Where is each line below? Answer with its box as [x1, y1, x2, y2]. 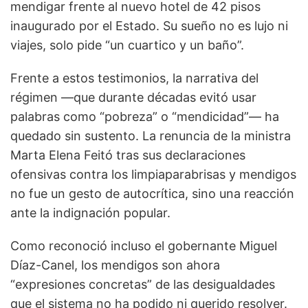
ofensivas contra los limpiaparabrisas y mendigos [10, 167, 296, 182]
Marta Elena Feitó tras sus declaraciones [10, 148, 245, 163]
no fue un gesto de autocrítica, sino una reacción [10, 186, 294, 201]
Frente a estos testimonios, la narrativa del [10, 71, 258, 86]
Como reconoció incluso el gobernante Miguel [10, 239, 277, 254]
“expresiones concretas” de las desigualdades [10, 277, 275, 292]
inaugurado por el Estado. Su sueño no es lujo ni [10, 19, 288, 34]
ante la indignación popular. [10, 206, 170, 221]
